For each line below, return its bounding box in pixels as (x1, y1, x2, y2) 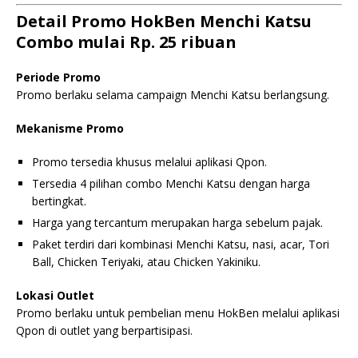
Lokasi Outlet (16, 288, 94, 303)
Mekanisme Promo (16, 121, 124, 136)
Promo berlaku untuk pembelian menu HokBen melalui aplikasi (16, 305, 340, 320)
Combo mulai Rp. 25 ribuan (16, 31, 237, 53)
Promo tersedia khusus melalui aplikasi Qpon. (32, 154, 267, 169)
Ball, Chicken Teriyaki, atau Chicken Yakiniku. (32, 254, 261, 269)
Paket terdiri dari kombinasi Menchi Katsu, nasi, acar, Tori (32, 237, 329, 252)
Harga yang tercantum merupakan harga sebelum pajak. (32, 215, 323, 230)
